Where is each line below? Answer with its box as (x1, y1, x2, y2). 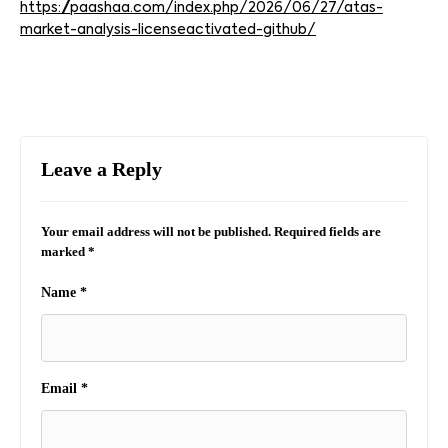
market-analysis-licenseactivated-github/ (20, 23, 316, 37)
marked (41, 244, 88, 259)
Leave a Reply (41, 158, 162, 180)
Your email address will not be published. (41, 224, 271, 239)
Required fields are (274, 224, 381, 239)
